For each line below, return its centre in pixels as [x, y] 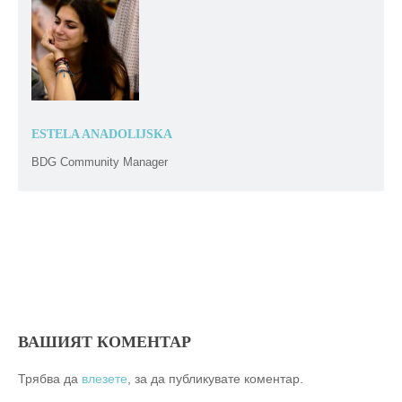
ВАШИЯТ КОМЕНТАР [105, 342]
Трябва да [50, 379]
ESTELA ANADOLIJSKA [102, 135]
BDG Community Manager [100, 162]
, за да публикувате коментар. [215, 379]
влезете [105, 379]
